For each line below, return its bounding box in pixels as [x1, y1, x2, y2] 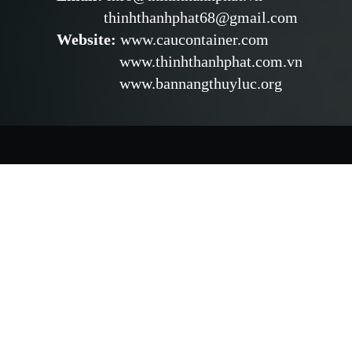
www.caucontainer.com [120, 30, 269, 48]
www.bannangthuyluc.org [57, 74, 282, 92]
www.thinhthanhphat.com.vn [57, 52, 302, 70]
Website [57, 30, 111, 48]
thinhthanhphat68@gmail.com [57, 8, 298, 26]
